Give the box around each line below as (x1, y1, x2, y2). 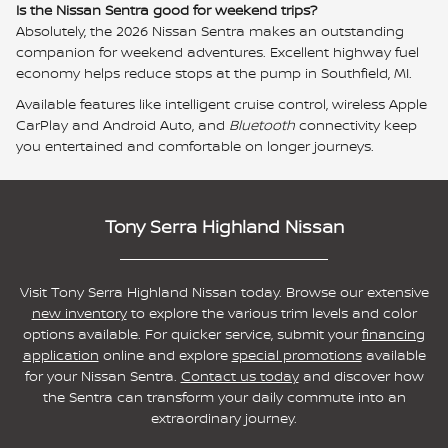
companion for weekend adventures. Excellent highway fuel (16, 42, 419, 62)
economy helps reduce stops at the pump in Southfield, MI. (16, 63, 412, 83)
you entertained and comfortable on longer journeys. (16, 136, 374, 156)
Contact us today (180, 366, 299, 386)
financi (362, 324, 407, 344)
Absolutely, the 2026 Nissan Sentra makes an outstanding (16, 21, 404, 41)
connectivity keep (295, 115, 417, 135)
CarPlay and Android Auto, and (16, 115, 229, 135)
